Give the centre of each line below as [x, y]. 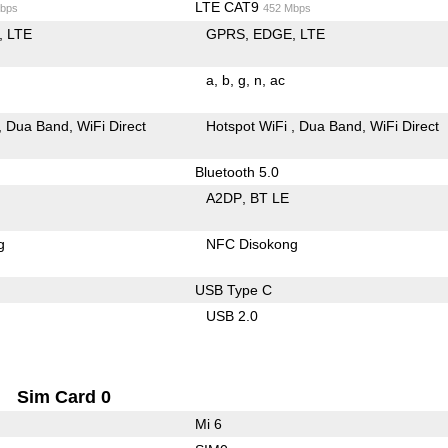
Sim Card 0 [64, 396]
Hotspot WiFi [249, 125]
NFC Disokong [252, 243]
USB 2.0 [232, 315]
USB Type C [233, 289]
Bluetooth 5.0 [236, 171]
